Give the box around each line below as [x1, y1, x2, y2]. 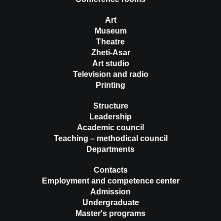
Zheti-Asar [91, 48, 130, 57]
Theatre [96, 37, 125, 46]
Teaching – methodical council [53, 134, 168, 143]
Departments [86, 145, 135, 154]
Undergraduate [82, 198, 139, 207]
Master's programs [75, 209, 146, 218]
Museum [94, 27, 127, 36]
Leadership [89, 112, 132, 121]
